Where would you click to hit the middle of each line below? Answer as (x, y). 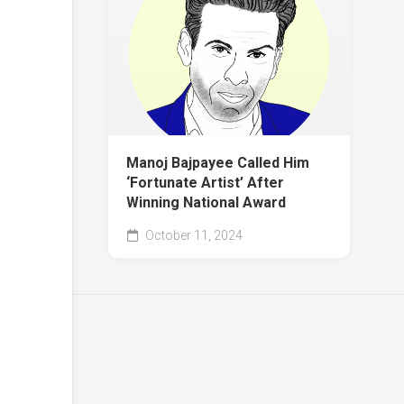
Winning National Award (206, 202)
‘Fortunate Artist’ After (205, 182)
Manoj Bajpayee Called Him (218, 162)
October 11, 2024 (193, 235)
